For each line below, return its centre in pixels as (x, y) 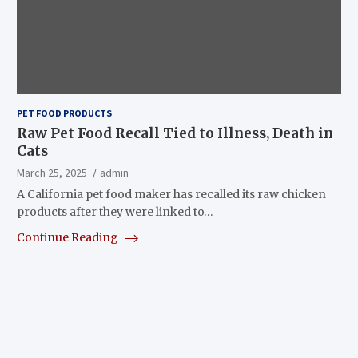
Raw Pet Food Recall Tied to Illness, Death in (175, 133)
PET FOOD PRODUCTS (64, 113)
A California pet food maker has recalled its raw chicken (171, 194)
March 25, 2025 (52, 172)
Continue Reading (68, 237)
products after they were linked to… (115, 211)
